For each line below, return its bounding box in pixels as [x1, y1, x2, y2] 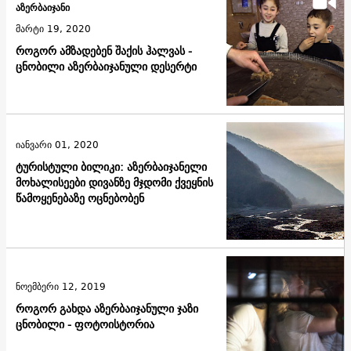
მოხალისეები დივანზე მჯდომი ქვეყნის [16, 172, 213, 192]
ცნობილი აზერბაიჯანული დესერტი [16, 57, 197, 77]
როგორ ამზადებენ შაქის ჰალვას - [16, 42, 192, 61]
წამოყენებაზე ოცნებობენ [16, 188, 144, 208]
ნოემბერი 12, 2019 [16, 277, 106, 295]
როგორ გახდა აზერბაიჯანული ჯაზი [16, 299, 198, 318]
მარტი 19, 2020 [16, 20, 91, 38]
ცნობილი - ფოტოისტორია [16, 314, 154, 334]
